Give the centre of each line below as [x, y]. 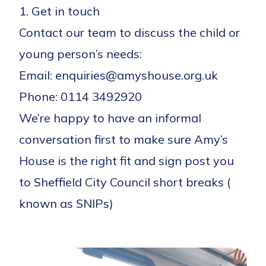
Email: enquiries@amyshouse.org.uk [118, 75]
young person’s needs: [80, 53]
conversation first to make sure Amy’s [123, 139]
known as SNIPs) [66, 203]
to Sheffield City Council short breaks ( [125, 182]
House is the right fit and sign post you [126, 160]
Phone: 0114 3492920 [80, 96]
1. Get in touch [59, 11]
